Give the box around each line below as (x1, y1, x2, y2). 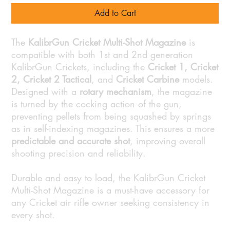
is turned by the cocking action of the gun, (11, 98, 182, 110)
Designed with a (11, 85, 80, 98)
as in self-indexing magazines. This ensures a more (11, 122, 215, 135)
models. (179, 73, 214, 86)
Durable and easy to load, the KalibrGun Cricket (11, 171, 206, 184)
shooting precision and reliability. (11, 147, 146, 160)
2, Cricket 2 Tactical (11, 73, 92, 86)
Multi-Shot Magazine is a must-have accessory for (11, 184, 210, 197)
